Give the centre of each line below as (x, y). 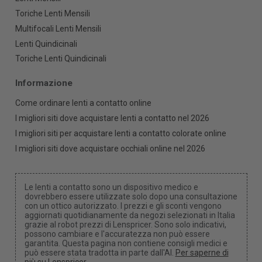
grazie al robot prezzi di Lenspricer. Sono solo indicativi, (125, 225)
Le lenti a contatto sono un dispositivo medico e (111, 187)
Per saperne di (202, 253)
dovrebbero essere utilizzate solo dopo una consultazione (131, 197)
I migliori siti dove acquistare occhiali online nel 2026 (110, 148)
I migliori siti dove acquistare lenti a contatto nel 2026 (112, 118)
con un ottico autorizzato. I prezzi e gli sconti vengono (123, 206)
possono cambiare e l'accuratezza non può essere (117, 234)
